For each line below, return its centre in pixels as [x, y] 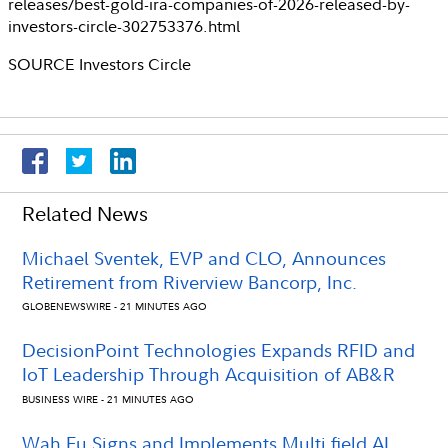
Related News [85, 213]
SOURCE [43, 63]
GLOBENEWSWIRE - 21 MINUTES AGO [114, 307]
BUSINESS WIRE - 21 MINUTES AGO [108, 400]
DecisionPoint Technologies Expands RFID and [218, 351]
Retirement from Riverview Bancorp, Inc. [189, 282]
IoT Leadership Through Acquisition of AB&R [208, 375]
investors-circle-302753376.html [124, 25]
